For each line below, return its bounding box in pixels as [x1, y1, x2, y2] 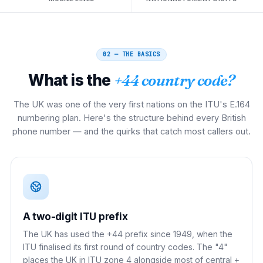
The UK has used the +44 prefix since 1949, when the [23, 228, 232, 239]
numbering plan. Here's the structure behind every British [17, 112, 246, 123]
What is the [28, 70, 111, 89]
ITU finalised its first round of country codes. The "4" [23, 241, 228, 252]
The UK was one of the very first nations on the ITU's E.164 [13, 99, 250, 109]
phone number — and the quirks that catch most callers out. [12, 126, 251, 136]
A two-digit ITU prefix [23, 210, 128, 222]
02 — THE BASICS [103, 50, 160, 58]
